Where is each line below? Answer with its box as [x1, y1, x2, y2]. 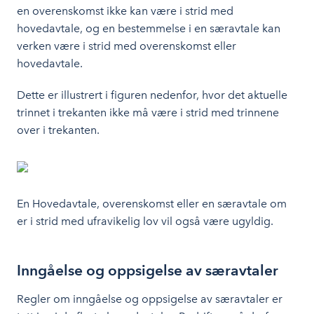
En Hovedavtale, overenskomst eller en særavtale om [17, 197, 287, 210]
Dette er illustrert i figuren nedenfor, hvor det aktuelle [17, 88, 287, 102]
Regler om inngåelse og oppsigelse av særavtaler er [17, 292, 282, 306]
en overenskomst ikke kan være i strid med [17, 4, 233, 18]
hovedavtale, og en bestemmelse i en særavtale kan [17, 22, 280, 35]
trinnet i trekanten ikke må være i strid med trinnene [17, 106, 279, 119]
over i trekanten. [17, 123, 100, 137]
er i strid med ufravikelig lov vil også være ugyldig [17, 214, 271, 228]
